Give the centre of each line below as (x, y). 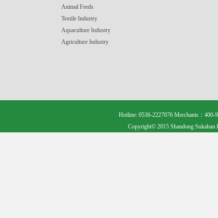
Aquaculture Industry (86, 30)
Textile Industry (79, 18)
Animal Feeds (77, 7)
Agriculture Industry (85, 42)
